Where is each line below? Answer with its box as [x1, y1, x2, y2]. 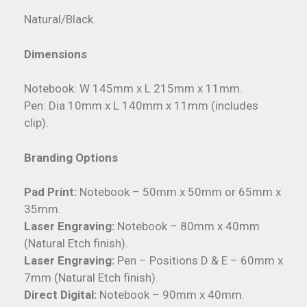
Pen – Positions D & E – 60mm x [117, 254, 283, 268]
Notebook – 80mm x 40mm [117, 219, 260, 234]
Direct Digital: [24, 288, 99, 302]
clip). [24, 116, 49, 130]
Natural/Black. [24, 12, 96, 27]
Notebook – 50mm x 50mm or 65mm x [79, 185, 281, 199]
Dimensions [24, 47, 87, 61]
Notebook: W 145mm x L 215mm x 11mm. [24, 82, 243, 96]
